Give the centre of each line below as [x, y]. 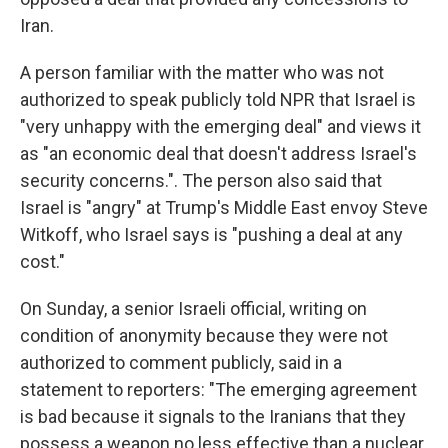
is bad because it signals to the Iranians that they [213, 416]
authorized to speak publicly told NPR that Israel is [218, 99]
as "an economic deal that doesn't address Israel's [218, 153]
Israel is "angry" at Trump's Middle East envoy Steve [224, 207]
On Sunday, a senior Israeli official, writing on [193, 308]
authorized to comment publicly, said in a [181, 362]
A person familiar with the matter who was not [202, 72]
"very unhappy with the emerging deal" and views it [220, 126]
